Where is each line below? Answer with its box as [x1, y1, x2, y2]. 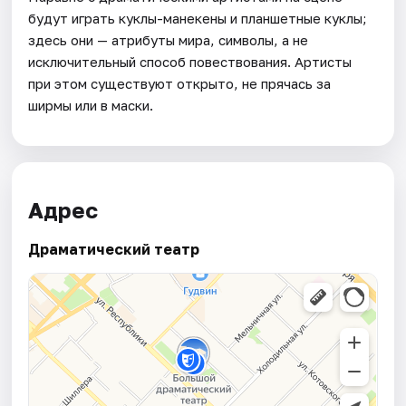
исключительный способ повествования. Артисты [28, 53, 353, 70]
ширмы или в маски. [28, 96, 154, 113]
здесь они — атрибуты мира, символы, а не [28, 31, 309, 48]
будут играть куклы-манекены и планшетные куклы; [28, 9, 368, 26]
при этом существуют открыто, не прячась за [28, 74, 332, 92]
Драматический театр [28, 240, 200, 259]
